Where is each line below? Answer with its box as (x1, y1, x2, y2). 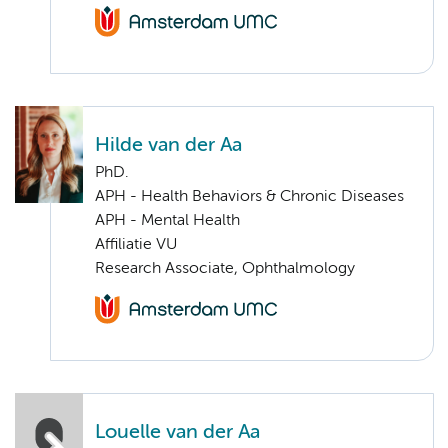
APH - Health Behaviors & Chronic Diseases (95, 188, 404, 205)
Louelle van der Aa (95, 422, 260, 442)
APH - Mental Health (95, 212, 240, 229)
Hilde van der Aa (95, 135, 242, 155)
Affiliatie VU (95, 236, 177, 253)
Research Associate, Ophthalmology (95, 260, 355, 277)
